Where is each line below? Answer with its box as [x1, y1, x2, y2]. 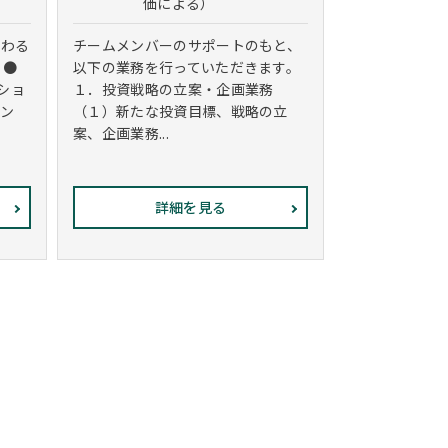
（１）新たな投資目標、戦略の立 [73, 101, 288, 121]
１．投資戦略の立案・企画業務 [73, 79, 274, 99]
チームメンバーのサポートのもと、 [73, 35, 302, 55]
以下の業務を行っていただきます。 [73, 57, 301, 77]
